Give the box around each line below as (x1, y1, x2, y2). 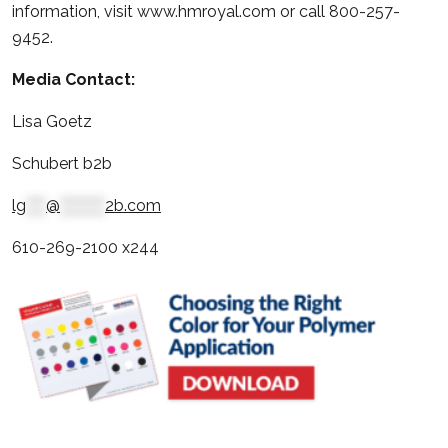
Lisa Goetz (12, 111, 92, 131)
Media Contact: (12, 69, 135, 89)
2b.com (105, 195, 161, 215)
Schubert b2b (12, 153, 112, 173)
